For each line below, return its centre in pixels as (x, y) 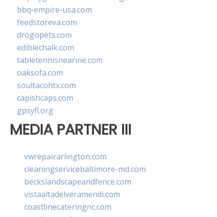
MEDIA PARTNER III (70, 130)
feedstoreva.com (47, 23)
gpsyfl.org (35, 111)
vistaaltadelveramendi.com (72, 194)
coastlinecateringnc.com (68, 207)
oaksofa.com (40, 73)
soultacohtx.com (46, 85)
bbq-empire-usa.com (54, 10)
